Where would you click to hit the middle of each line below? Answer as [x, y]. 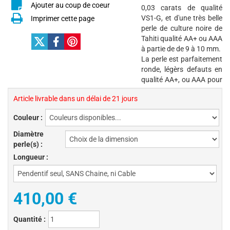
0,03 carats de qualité [182, 8]
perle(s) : [28, 144]
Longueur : [31, 157]
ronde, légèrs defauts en [182, 69]
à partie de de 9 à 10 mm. [181, 49]
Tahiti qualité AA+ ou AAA [182, 39]
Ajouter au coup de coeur [70, 5]
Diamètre [28, 134]
